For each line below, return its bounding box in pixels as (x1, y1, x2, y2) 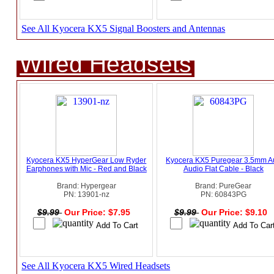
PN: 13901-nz (63, 190, 109, 199)
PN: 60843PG (200, 190, 246, 199)
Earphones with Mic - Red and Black (26, 165, 147, 174)
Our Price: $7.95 (64, 207, 133, 218)
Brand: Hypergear (56, 182, 116, 191)
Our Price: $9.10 (201, 207, 270, 218)
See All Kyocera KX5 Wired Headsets (21, 261, 171, 272)
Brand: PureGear (195, 182, 252, 191)
